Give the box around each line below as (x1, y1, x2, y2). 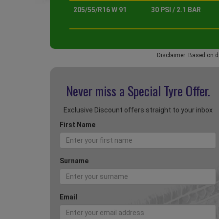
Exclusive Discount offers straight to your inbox (63, 106, 213, 114)
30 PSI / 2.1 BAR (151, 6, 201, 14)
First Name (60, 121, 95, 129)
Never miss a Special (66, 81, 164, 101)
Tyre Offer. (163, 81, 210, 101)
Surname (60, 157, 88, 165)
